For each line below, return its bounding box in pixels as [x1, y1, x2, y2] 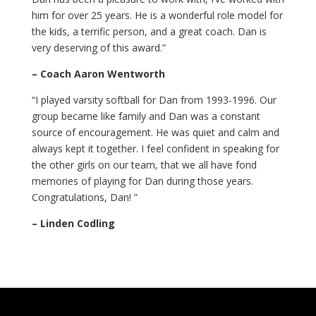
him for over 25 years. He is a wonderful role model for [31, 8, 283, 22]
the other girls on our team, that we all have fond [31, 158, 257, 171]
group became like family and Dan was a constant [31, 109, 260, 123]
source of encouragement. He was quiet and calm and [31, 126, 279, 139]
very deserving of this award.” [31, 41, 166, 54]
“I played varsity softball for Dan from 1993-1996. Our [31, 93, 276, 107]
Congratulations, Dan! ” [31, 190, 138, 204]
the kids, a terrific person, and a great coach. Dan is [31, 25, 267, 38]
